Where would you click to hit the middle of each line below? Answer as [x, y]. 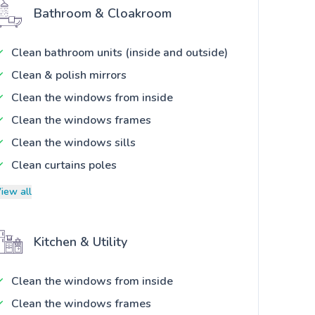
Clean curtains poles [64, 166]
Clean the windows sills [73, 143]
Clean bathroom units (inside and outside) [120, 53]
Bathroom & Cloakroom [103, 14]
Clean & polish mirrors [69, 76]
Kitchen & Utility [81, 242]
